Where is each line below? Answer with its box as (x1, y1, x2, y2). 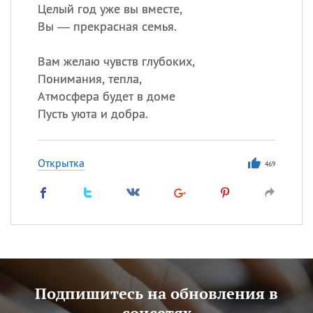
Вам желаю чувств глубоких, (37, 53, 195, 69)
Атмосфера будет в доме (37, 88, 175, 104)
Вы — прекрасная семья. (37, 18, 177, 34)
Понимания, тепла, (37, 71, 142, 87)
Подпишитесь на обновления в (35, 283, 278, 303)
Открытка (37, 156, 85, 170)
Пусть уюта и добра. (37, 105, 148, 122)
